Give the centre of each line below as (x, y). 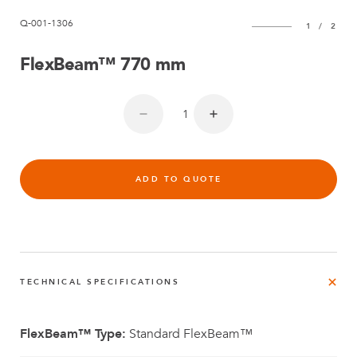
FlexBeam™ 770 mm (102, 65)
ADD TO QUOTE (178, 179)
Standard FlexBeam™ (189, 334)
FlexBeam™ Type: (73, 334)
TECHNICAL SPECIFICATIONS (100, 282)
